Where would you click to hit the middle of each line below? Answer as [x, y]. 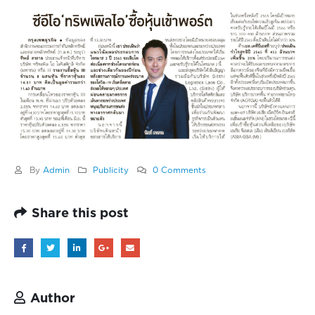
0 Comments [180, 171]
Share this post [80, 214]
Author [53, 298]
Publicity [111, 171]
